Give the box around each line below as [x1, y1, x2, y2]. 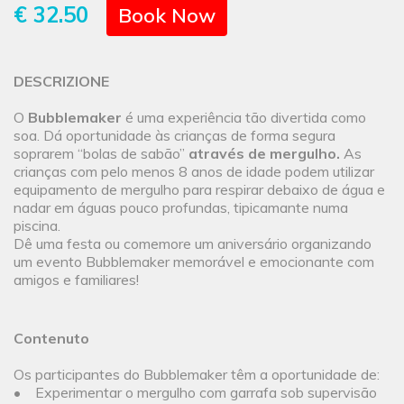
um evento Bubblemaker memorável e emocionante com [14, 252, 374, 271]
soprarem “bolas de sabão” [14, 144, 188, 163]
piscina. [14, 216, 60, 235]
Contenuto [14, 329, 89, 348]
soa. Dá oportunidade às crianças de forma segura [14, 126, 335, 145]
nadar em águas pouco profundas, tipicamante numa [14, 198, 348, 217]
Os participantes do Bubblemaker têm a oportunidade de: [14, 365, 380, 384]
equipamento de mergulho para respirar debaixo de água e [14, 180, 385, 199]
